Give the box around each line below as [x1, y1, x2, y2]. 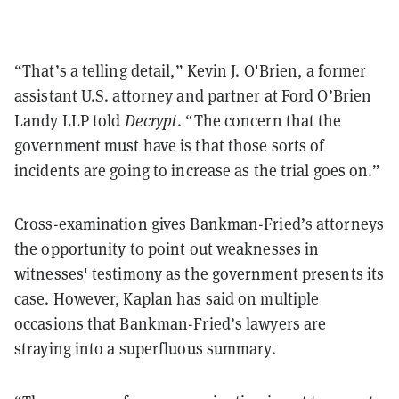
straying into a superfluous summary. [14, 338, 276, 359]
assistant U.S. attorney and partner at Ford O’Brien [14, 85, 372, 106]
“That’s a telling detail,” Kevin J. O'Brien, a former [14, 60, 367, 81]
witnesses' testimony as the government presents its [14, 263, 385, 284]
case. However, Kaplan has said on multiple [14, 288, 320, 309]
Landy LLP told [14, 110, 125, 131]
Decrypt [124, 110, 178, 131]
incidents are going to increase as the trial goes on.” [14, 159, 381, 181]
